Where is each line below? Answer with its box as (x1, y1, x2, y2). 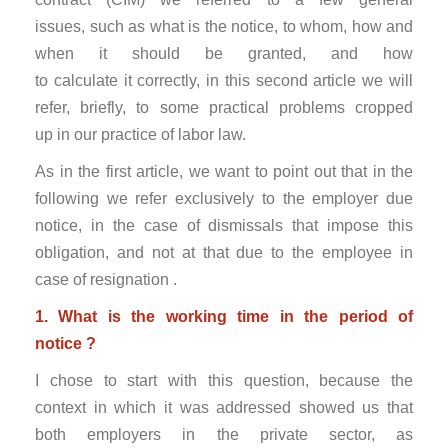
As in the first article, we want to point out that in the (35, 163, 413, 180)
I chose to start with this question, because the (35, 372, 413, 389)
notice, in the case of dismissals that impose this (35, 217, 413, 234)
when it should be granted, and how (35, 45, 413, 62)
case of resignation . (35, 271, 177, 288)
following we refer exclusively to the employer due (35, 190, 413, 207)
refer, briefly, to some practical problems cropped (35, 99, 413, 116)
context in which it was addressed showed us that (35, 399, 413, 416)
